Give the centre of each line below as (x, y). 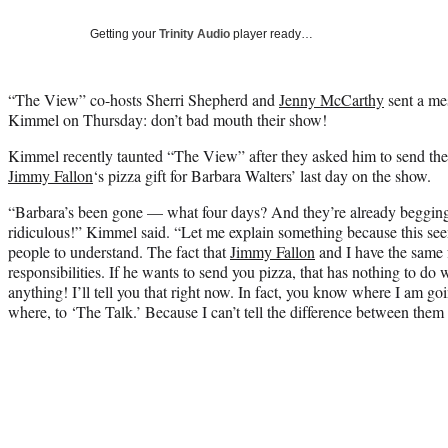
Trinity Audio (194, 33)
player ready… (271, 33)
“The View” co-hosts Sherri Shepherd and (143, 99)
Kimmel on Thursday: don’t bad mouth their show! (167, 119)
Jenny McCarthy (331, 99)
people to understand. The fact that (119, 251)
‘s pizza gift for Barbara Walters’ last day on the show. (262, 175)
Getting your (124, 33)
